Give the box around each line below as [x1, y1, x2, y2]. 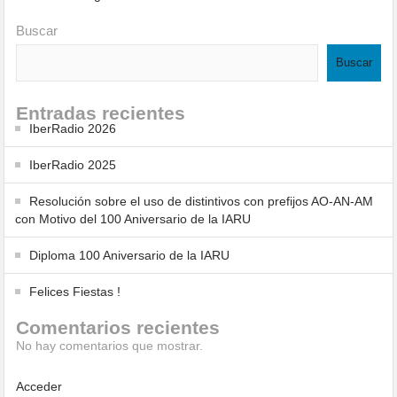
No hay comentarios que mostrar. [16, 339, 204, 353]
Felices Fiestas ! [29, 284, 121, 299]
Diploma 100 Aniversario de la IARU [29, 248, 230, 262]
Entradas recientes [16, 103, 186, 123]
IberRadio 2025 [29, 158, 117, 172]
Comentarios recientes [16, 317, 221, 338]
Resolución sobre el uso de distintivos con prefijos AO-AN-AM [29, 194, 374, 208]
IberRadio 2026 [29, 121, 117, 136]
